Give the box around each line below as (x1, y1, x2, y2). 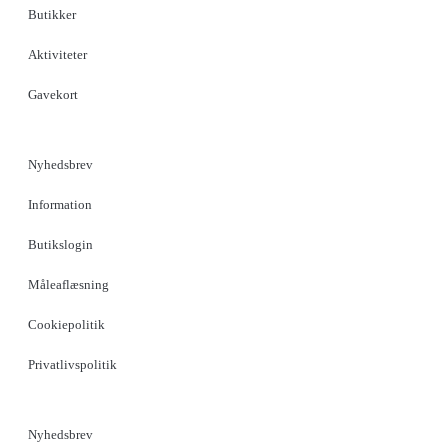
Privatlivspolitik (28, 356, 117, 372)
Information (28, 196, 92, 212)
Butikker (28, 6, 76, 22)
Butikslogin (28, 236, 93, 252)
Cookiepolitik (28, 316, 105, 332)
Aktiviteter (28, 46, 87, 62)
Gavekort (28, 86, 78, 102)
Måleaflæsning (28, 276, 109, 292)
